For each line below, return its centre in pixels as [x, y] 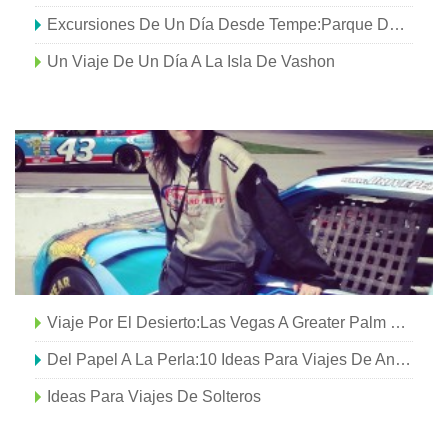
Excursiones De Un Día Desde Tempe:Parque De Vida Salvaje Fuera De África [397, 24]
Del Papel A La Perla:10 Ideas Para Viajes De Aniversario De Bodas [403, 359]
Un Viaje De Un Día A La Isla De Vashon [191, 61]
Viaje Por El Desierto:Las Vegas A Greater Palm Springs [398, 322]
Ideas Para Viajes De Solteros [154, 396]
